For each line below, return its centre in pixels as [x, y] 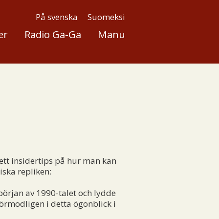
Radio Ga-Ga [53, 34]
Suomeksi [106, 17]
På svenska [56, 17]
